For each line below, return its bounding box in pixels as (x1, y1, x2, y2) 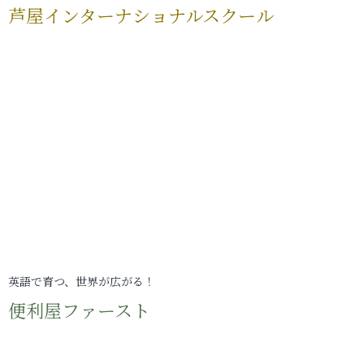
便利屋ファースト (8, 297, 150, 323)
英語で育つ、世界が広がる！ (8, 273, 155, 289)
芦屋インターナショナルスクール (8, 2, 274, 28)
